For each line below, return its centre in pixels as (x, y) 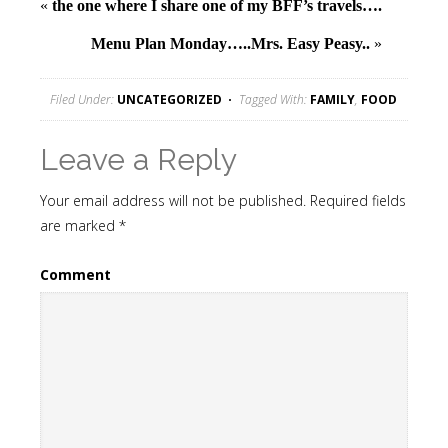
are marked (79, 225)
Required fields (356, 200)
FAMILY (332, 99)
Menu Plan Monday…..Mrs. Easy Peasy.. (230, 43)
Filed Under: (83, 99)
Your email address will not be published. (173, 200)
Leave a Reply (138, 159)
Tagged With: (274, 99)
